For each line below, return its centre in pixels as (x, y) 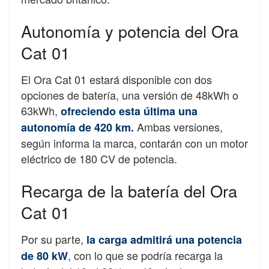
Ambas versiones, (178, 127)
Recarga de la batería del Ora (129, 190)
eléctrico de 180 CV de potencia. (99, 159)
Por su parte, (54, 239)
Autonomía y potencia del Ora (130, 31)
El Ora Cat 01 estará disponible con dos (116, 80)
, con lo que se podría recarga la (145, 255)
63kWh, (39, 111)
